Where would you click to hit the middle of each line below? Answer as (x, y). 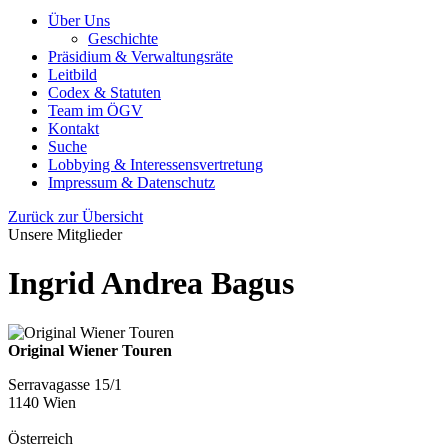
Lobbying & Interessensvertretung (155, 164)
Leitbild (72, 74)
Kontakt (73, 128)
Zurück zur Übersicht (75, 216)
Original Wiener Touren (90, 350)
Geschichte (123, 38)
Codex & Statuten (104, 92)
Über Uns (79, 20)
